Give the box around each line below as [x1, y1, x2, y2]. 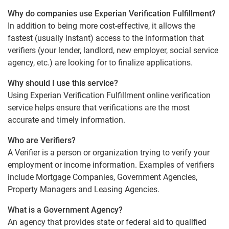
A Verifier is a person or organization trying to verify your [8, 148, 210, 157]
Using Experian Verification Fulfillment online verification [8, 90, 211, 100]
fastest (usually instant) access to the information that [8, 33, 204, 43]
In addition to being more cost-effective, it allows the [8, 21, 195, 31]
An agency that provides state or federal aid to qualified [8, 217, 207, 227]
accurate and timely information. [8, 115, 125, 125]
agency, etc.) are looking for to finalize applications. [8, 58, 193, 67]
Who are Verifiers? [8, 135, 76, 145]
